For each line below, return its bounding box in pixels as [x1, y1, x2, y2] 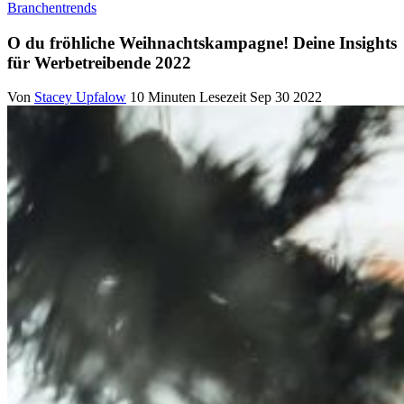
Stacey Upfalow [34, 89, 126, 106]
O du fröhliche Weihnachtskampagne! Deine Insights [7, 32, 397, 52]
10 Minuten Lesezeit [130, 89, 246, 106]
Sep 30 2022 [250, 89, 322, 106]
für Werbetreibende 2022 [7, 52, 191, 72]
